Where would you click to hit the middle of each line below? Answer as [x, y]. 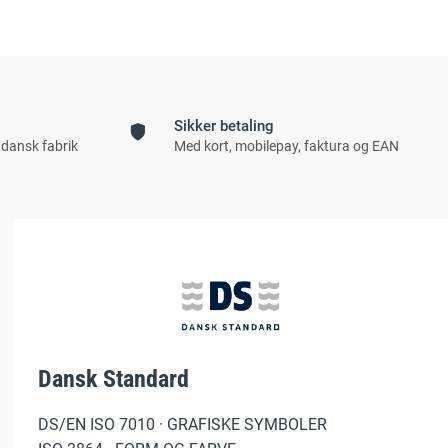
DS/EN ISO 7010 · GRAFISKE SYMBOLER [183, 425]
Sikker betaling [223, 126]
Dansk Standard [114, 379]
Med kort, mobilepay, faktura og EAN [286, 146]
